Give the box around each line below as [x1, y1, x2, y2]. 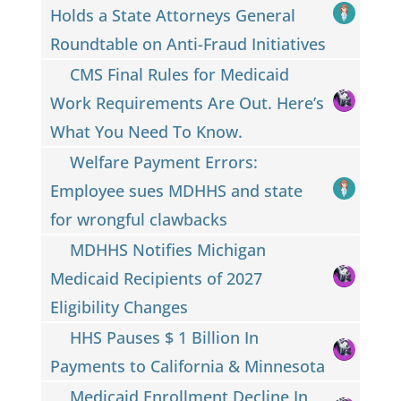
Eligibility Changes [49, 295, 188, 318]
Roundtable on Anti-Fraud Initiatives [49, 32, 326, 55]
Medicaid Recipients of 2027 [49, 267, 262, 289]
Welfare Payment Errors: [70, 150, 259, 173]
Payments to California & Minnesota [49, 354, 325, 377]
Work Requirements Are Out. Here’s [49, 91, 324, 114]
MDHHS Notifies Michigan [70, 238, 267, 260]
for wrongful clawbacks [49, 208, 227, 230]
